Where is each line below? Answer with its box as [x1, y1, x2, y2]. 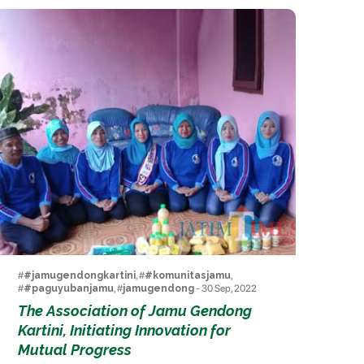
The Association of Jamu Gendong [18, 302, 253, 320]
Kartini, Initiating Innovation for [18, 322, 232, 340]
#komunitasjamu [145, 270, 232, 282]
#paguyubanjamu [24, 283, 115, 295]
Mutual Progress [18, 341, 132, 359]
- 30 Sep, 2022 [194, 283, 258, 295]
